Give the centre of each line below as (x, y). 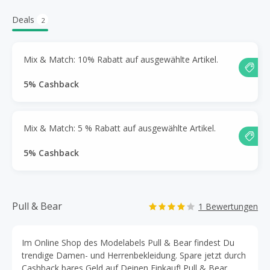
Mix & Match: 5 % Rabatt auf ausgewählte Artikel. (120, 128)
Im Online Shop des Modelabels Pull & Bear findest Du (128, 243)
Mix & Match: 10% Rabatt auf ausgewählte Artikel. (121, 59)
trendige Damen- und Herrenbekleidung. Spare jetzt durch (134, 255)
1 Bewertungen (228, 206)
